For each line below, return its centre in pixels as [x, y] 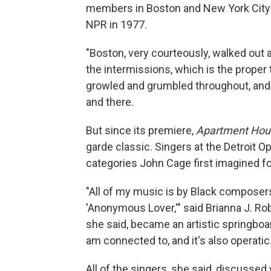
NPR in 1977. [116, 25]
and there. [110, 102]
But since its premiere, [141, 131]
